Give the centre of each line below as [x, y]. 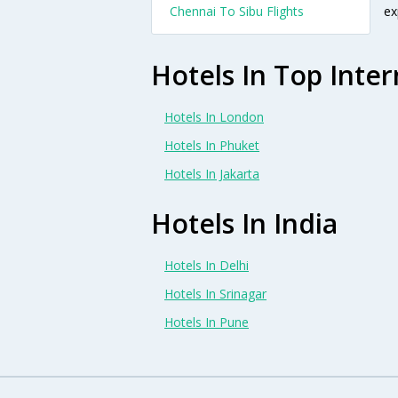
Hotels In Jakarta [212, 173]
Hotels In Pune [207, 322]
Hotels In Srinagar [215, 293]
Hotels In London [214, 116]
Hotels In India [244, 223]
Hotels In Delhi [207, 265]
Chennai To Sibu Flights [237, 11]
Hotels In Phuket [212, 145]
